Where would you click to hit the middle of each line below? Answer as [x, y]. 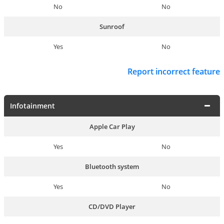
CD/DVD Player [112, 207]
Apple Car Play [112, 127]
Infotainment [32, 106]
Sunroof [112, 26]
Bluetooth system [112, 167]
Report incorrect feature [174, 71]
